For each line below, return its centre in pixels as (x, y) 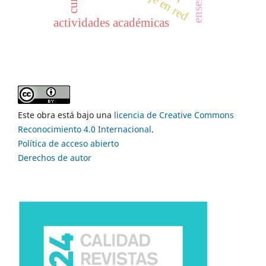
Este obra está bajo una (66, 115)
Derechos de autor (55, 157)
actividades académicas (112, 23)
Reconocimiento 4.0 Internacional (85, 129)
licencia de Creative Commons (174, 115)
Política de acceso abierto (68, 143)
